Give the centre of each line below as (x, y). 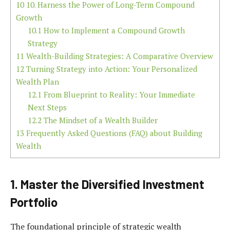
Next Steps (47, 108)
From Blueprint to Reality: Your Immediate (118, 95)
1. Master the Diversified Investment (107, 184)
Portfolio (34, 202)
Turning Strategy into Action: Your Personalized (111, 69)
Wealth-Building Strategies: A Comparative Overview (119, 56)
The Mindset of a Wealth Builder (99, 120)
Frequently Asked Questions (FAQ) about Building (113, 133)
